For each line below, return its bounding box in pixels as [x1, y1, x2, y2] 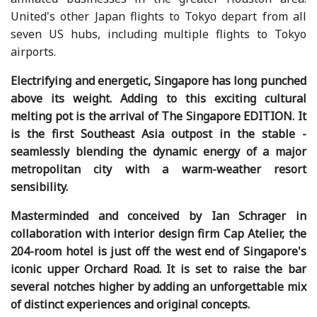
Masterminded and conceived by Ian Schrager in [11, 207, 306, 224]
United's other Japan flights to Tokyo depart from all [11, 8, 306, 24]
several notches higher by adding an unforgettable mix [11, 278, 306, 294]
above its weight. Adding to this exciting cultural [11, 90, 306, 106]
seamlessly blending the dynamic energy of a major [11, 143, 306, 159]
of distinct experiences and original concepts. [11, 296, 250, 312]
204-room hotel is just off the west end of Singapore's [11, 243, 306, 259]
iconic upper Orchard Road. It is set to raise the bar [11, 260, 306, 277]
